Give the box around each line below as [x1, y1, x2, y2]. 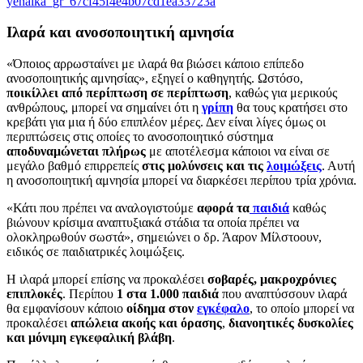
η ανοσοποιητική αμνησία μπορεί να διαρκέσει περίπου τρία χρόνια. [6, 173, 357, 188]
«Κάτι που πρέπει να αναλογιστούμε [6, 201, 197, 216]
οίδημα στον [126, 301, 197, 316]
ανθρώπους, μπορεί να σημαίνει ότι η [6, 100, 199, 115]
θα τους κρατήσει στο [233, 100, 348, 115]
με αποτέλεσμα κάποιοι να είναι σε [146, 144, 330, 159]
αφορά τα [197, 201, 250, 216]
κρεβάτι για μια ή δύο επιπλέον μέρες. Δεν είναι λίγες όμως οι [6, 115, 326, 130]
